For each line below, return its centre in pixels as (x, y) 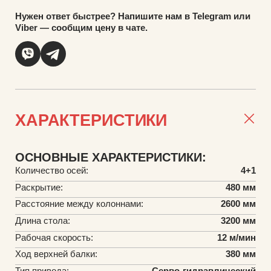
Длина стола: (42, 220)
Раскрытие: (39, 187)
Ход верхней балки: (56, 254)
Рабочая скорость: (54, 237)
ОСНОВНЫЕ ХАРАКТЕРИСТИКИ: (110, 157)
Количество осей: (51, 170)
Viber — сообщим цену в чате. (81, 28)
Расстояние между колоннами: (79, 204)
